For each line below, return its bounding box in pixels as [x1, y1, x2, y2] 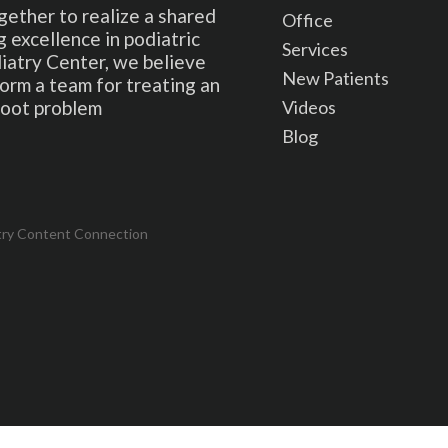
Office [282, 8, 333, 31]
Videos [282, 95, 336, 118]
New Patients [282, 66, 389, 89]
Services [282, 37, 348, 60]
